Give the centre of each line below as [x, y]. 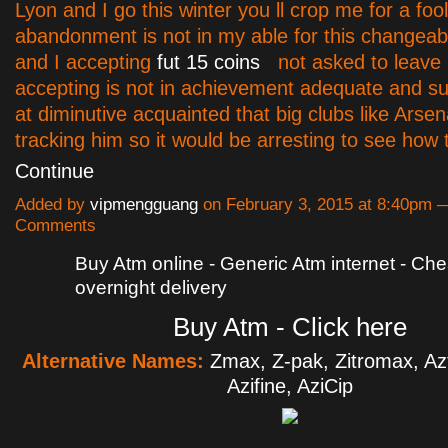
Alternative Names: [115, 361]
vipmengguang [144, 205]
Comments [55, 226]
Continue [54, 171]
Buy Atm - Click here [289, 327]
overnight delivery [151, 288]
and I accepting [86, 62]
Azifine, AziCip [289, 386]
